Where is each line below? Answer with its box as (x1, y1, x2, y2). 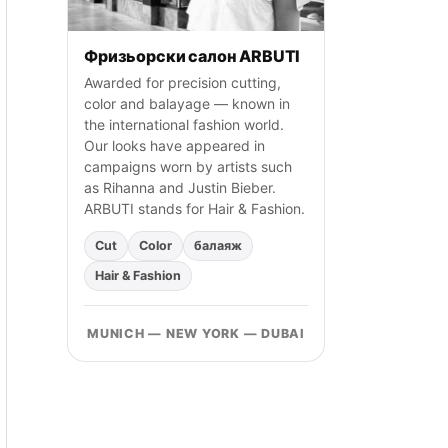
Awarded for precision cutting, (84, 73, 281, 91)
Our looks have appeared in (84, 136, 265, 154)
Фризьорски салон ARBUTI (84, 45, 301, 66)
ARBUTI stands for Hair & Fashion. (84, 199, 305, 217)
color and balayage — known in (84, 94, 290, 112)
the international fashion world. (84, 115, 284, 133)
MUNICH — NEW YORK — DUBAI (87, 325, 305, 341)
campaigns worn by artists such (84, 157, 292, 175)
